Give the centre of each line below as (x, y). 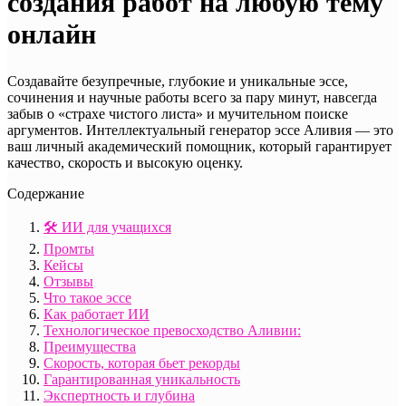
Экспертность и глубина (119, 396)
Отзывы (68, 282)
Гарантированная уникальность (142, 380)
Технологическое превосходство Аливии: (172, 331)
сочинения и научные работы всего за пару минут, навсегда (192, 98)
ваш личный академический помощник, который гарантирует (199, 147)
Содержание (46, 194)
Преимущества (90, 347)
